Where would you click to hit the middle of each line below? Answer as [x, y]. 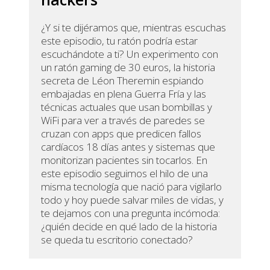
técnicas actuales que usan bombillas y [127, 107]
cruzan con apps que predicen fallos [121, 134]
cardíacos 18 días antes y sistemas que [128, 147]
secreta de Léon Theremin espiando [123, 81]
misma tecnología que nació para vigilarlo [132, 187]
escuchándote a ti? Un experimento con [130, 54]
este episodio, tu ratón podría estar [120, 41]
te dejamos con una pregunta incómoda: [131, 213]
